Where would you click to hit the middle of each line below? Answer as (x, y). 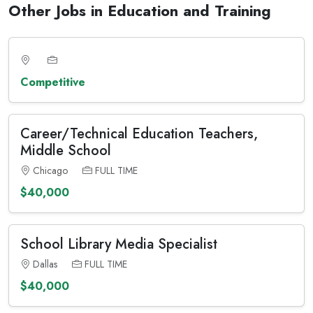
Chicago (50, 170)
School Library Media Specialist (119, 244)
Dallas (45, 264)
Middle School (66, 151)
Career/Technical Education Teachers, (139, 134)
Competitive (53, 82)
